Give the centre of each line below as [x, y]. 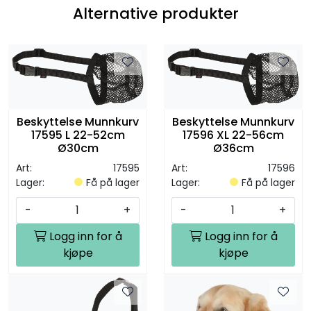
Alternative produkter [155, 14]
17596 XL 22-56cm [233, 135]
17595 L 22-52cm [78, 135]
